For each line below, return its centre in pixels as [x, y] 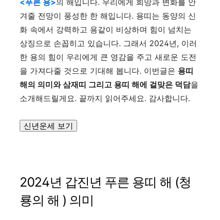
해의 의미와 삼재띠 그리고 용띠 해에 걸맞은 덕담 [105, 84]
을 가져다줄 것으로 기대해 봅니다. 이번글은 [99, 71]
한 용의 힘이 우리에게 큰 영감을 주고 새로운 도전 [108, 57]
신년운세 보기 [48, 126]
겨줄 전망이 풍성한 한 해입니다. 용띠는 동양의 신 [108, 16]
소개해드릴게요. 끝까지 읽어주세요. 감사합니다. [106, 98]
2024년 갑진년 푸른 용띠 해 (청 [105, 182]
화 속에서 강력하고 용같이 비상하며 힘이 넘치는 [106, 29]
